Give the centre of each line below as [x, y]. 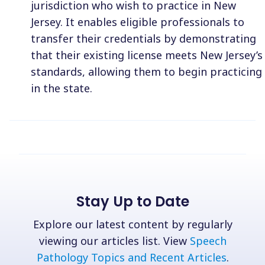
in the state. [62, 88]
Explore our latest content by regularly [132, 224]
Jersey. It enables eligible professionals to [138, 22]
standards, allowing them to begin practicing [146, 72]
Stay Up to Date [132, 202]
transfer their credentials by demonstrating [143, 39]
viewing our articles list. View [114, 241]
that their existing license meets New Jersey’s [147, 55]
